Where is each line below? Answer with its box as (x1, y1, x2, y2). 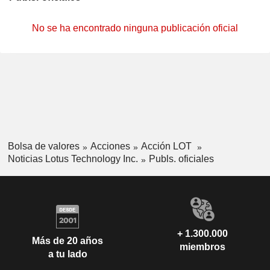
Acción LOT (140, 141, 194, 151)
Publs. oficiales (148, 153, 214, 164)
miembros (180, 241, 225, 252)
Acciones (90, 141, 130, 151)
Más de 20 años (32, 236, 103, 246)
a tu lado (48, 249, 87, 260)
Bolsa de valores (7, 141, 80, 151)
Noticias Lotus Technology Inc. (7, 153, 138, 164)
